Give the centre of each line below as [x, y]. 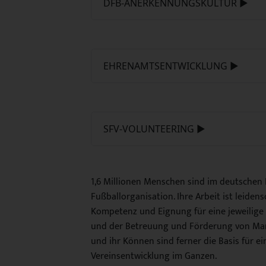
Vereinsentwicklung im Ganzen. [154, 256]
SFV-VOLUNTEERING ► [154, 129]
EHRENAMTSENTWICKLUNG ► [171, 66]
